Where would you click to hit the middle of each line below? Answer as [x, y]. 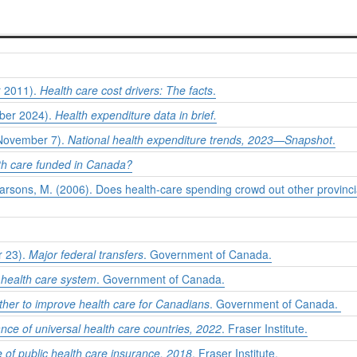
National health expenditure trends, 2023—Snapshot [200, 140]
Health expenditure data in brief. [136, 115]
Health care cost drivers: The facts [126, 90]
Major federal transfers [86, 255]
